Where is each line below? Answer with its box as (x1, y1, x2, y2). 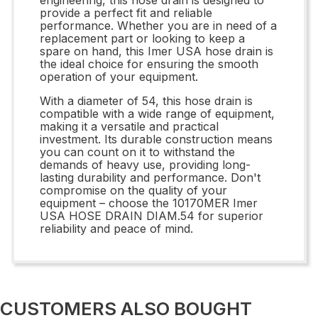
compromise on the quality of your (40, 182, 227, 197)
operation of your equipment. (40, 69, 198, 84)
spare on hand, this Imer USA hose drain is (40, 43, 273, 58)
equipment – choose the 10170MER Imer (40, 195, 258, 210)
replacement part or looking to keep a (40, 31, 245, 45)
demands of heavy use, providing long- (40, 157, 251, 172)
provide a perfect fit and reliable (40, 5, 212, 20)
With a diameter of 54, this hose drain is (40, 93, 253, 108)
